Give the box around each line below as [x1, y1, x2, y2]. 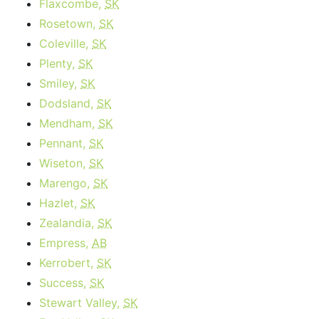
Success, [39, 276, 90, 290]
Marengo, [39, 176, 93, 190]
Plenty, [39, 56, 78, 70]
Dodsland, [39, 96, 97, 110]
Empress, [39, 236, 92, 250]
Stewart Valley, [39, 296, 123, 310]
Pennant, [39, 136, 89, 150]
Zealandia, [39, 216, 98, 230]
